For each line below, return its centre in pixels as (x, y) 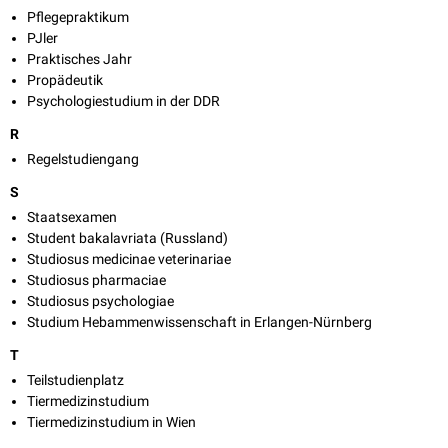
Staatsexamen (72, 217)
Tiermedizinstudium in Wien (111, 422)
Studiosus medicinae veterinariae (129, 259)
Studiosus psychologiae (100, 301)
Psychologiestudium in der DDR (123, 101)
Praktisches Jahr (79, 59)
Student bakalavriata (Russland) (127, 238)
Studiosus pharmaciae (96, 280)
